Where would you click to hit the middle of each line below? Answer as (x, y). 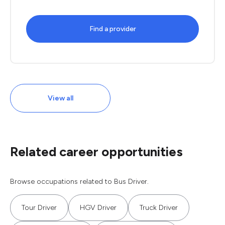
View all (60, 98)
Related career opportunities (96, 152)
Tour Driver (39, 208)
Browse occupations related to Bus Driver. (79, 182)
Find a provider (113, 29)
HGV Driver (98, 208)
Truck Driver (159, 208)
